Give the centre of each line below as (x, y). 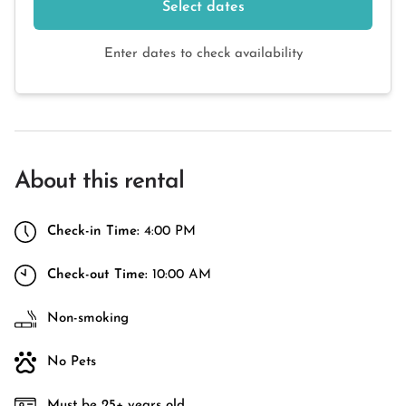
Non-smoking (88, 319)
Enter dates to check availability (203, 54)
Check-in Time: (93, 232)
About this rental (99, 182)
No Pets (72, 362)
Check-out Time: (97, 275)
